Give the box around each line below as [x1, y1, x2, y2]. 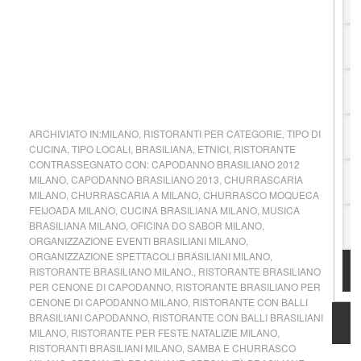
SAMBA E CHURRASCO [186, 341, 296, 355]
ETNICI [197, 142, 229, 156]
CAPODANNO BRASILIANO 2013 [70, 172, 219, 186]
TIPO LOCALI [71, 142, 131, 156]
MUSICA [261, 203, 300, 217]
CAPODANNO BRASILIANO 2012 [151, 157, 300, 171]
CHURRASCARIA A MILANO [70, 188, 198, 201]
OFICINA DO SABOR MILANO [130, 218, 262, 232]
